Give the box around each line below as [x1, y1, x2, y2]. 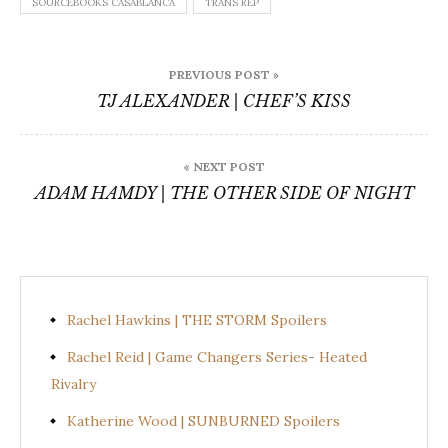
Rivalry [51, 374, 96, 393]
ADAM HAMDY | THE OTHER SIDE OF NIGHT [34, 182, 414, 203]
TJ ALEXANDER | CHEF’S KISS [97, 90, 351, 111]
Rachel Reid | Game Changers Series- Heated [67, 347, 367, 366]
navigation [19, 78, 189, 116]
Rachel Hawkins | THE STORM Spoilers [67, 310, 327, 329]
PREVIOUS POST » [169, 66, 279, 82]
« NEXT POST [183, 158, 265, 174]
